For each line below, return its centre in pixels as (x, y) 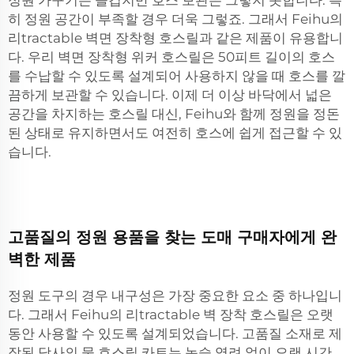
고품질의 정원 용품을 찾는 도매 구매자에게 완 (172, 237)
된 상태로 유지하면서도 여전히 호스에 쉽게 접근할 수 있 (175, 133)
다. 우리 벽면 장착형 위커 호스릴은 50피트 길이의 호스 (171, 57)
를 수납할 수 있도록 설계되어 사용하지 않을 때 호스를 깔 (177, 76)
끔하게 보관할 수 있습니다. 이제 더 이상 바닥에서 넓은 (170, 95)
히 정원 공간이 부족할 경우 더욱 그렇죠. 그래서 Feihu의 (175, 19)
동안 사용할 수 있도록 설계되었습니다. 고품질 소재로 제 (175, 333)
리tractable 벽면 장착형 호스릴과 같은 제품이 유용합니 (175, 38)
